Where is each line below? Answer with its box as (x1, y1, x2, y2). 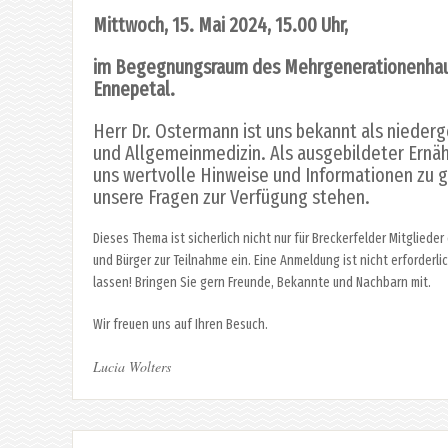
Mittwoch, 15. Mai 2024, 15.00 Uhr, (93, 12, 348, 37)
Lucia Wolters (93, 356, 171, 376)
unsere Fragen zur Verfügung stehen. (93, 184, 374, 209)
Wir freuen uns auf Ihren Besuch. (93, 315, 271, 333)
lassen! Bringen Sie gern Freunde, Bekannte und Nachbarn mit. (93, 273, 431, 291)
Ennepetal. (93, 76, 175, 101)
